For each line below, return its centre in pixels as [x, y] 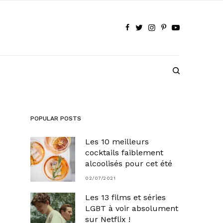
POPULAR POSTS [56, 118]
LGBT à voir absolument [132, 208]
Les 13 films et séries [125, 197]
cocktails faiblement [124, 152]
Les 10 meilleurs [117, 141]
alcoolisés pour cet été [129, 163]
